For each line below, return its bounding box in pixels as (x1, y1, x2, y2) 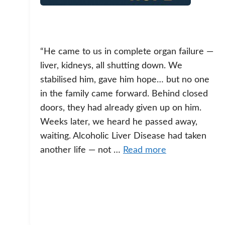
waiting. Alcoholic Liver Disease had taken (40, 131, 206, 141)
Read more (123, 145, 166, 155)
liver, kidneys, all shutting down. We (40, 61, 182, 70)
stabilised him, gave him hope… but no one (40, 75, 209, 84)
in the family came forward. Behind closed (40, 89, 208, 98)
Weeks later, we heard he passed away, (40, 117, 197, 127)
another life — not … (40, 145, 123, 155)
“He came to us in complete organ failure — (40, 47, 213, 56)
